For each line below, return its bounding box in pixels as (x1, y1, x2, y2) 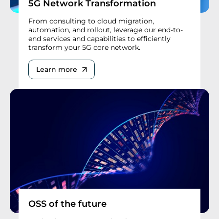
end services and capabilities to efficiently (28, 34, 171, 44)
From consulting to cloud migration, (28, 17, 154, 26)
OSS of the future (28, 198, 107, 210)
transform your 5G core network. (28, 43, 140, 52)
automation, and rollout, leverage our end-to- (28, 25, 183, 35)
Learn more (36, 65, 77, 74)
